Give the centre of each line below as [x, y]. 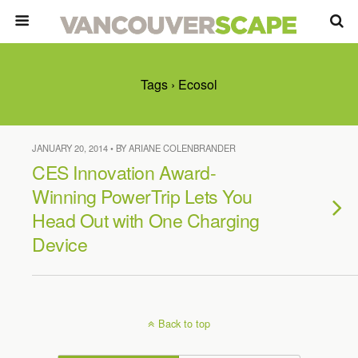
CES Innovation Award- [124, 172]
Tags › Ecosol [179, 84]
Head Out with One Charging [146, 220]
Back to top [184, 323]
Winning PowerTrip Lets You [142, 196]
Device [60, 244]
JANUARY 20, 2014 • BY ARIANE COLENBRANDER [134, 148]
